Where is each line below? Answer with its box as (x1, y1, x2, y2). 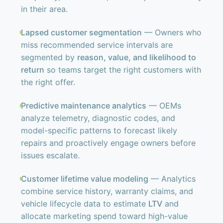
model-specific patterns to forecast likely (21, 125, 178, 135)
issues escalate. (21, 150, 80, 160)
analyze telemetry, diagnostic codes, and (21, 113, 176, 123)
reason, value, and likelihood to (77, 52, 196, 62)
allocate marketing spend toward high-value (20, 211, 188, 221)
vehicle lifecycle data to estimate (20, 199, 148, 209)
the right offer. (20, 77, 75, 87)
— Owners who (141, 27, 202, 37)
